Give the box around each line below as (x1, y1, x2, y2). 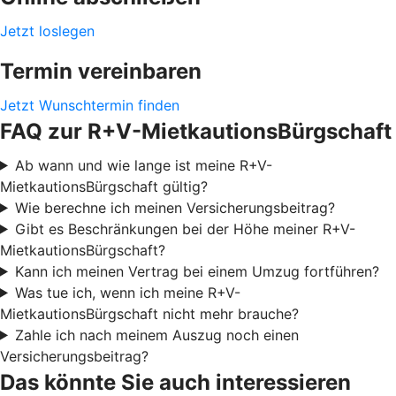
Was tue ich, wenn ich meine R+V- (14, 283, 240, 301)
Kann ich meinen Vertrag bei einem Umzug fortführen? (14, 262, 379, 280)
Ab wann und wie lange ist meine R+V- (14, 156, 272, 174)
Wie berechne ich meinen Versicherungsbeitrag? (14, 198, 335, 217)
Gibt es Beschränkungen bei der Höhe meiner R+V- (14, 219, 355, 238)
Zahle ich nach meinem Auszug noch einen (14, 325, 299, 344)
